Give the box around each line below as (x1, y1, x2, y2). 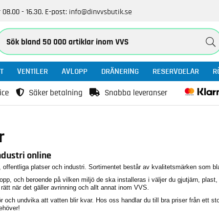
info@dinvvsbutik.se (69, 8, 132, 16)
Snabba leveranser (105, 88, 167, 97)
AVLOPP (62, 67, 88, 75)
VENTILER (17, 67, 48, 75)
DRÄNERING (101, 67, 139, 75)
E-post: (45, 8, 67, 16)
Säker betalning (29, 88, 83, 97)
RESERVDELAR (153, 67, 199, 75)
